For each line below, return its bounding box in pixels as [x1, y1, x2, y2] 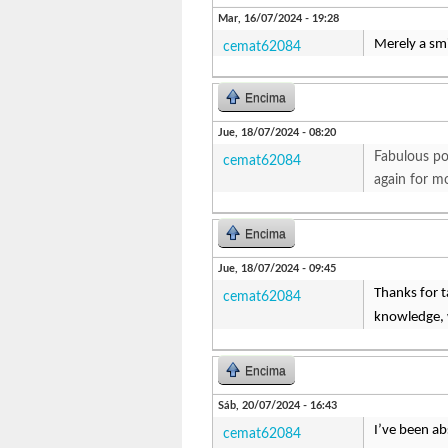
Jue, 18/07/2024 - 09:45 [218, 263, 336, 274]
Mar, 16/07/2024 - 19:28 [218, 13, 339, 24]
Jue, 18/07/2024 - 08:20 [218, 127, 336, 138]
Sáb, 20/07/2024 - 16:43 [218, 400, 337, 411]
